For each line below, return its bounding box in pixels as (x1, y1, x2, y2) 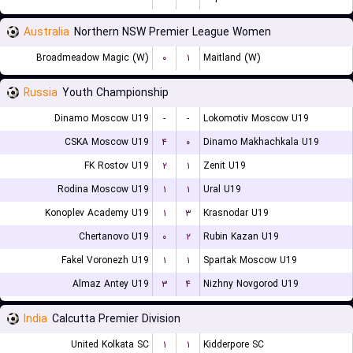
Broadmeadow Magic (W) (36, 50, 149, 65)
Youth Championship (62, 84, 169, 102)
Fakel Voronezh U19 (61, 253, 149, 268)
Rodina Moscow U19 (58, 182, 149, 197)
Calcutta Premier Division (52, 310, 180, 328)
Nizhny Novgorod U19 (203, 277, 299, 292)
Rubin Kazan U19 (203, 229, 279, 244)
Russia (24, 84, 58, 102)
